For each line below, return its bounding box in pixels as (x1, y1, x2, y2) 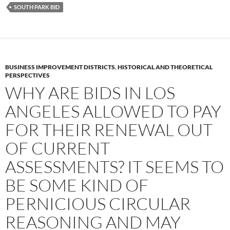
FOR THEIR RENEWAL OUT (5, 119, 213, 140)
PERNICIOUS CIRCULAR (5, 193, 190, 214)
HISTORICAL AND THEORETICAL (118, 63, 213, 71)
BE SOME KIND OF (5, 174, 148, 196)
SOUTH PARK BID (14, 3, 60, 10)
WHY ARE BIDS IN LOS (5, 82, 175, 103)
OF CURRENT (5, 137, 110, 159)
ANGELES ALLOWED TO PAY (5, 100, 221, 122)
